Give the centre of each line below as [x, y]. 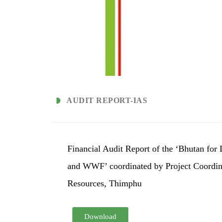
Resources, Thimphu [105, 183]
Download [101, 216]
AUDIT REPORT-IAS [107, 100]
